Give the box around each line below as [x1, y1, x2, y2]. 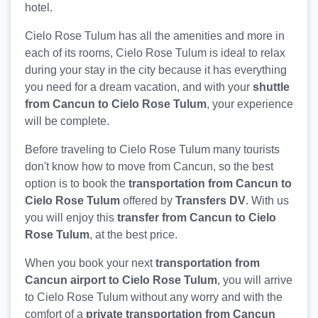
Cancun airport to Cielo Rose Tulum [25, 274, 217, 287]
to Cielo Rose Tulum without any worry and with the [25, 291, 283, 304]
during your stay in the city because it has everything [25, 64, 287, 77]
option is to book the [25, 177, 126, 190]
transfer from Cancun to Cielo [114, 212, 276, 224]
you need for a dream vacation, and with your [25, 81, 253, 94]
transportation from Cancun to [126, 177, 292, 190]
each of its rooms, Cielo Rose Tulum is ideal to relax [25, 47, 285, 60]
